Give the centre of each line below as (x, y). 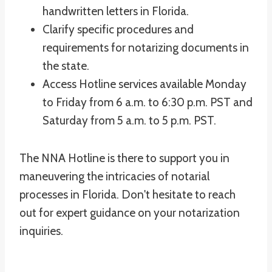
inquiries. (41, 231)
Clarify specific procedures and (118, 29)
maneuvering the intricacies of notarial (114, 176)
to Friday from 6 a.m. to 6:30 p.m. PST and (148, 102)
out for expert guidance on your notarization (130, 213)
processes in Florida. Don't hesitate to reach (127, 195)
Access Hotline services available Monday (144, 84)
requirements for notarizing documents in (146, 48)
